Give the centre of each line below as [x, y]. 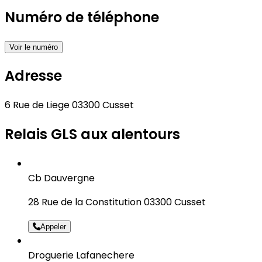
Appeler [53, 226]
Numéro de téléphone [82, 18]
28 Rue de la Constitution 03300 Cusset [117, 202]
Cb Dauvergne [61, 178]
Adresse [33, 76]
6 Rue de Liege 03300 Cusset [69, 105]
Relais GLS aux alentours [92, 134]
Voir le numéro [34, 47]
